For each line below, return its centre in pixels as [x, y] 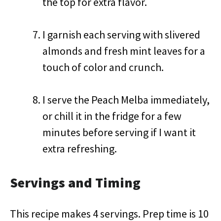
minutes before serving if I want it [119, 132]
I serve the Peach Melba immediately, [126, 100]
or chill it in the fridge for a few [112, 116]
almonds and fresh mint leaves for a [124, 51]
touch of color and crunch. [103, 67]
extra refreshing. [80, 148]
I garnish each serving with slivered [121, 35]
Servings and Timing [75, 183]
